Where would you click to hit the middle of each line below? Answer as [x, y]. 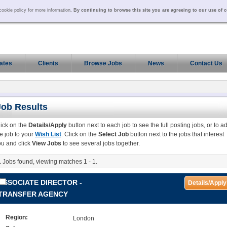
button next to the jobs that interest [176, 134]
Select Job [113, 134]
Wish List [48, 134]
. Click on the [80, 134]
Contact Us [206, 63]
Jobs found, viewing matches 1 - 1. [49, 162]
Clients [48, 63]
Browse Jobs [103, 63]
